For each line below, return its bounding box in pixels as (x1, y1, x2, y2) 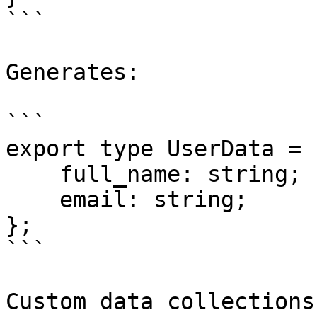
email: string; (6, 187, 59, 212)
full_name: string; (6, 161, 59, 187)
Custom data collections (6, 289, 315, 314)
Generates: (6, 59, 140, 85)
